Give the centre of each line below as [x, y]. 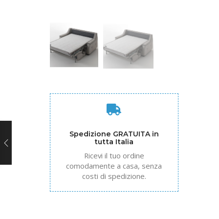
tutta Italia [114, 142]
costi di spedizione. [114, 176]
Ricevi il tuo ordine [114, 155]
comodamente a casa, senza [114, 165]
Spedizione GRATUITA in [114, 134]
